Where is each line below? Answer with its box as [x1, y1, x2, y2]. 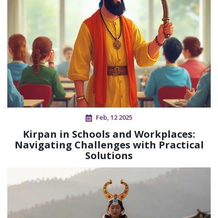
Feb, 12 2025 [96, 113, 132, 122]
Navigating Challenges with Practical [14, 138, 204, 152]
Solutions [85, 149, 133, 163]
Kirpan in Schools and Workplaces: [23, 127, 195, 141]
